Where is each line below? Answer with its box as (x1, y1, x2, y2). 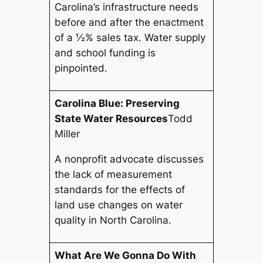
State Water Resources (55, 113, 168, 125)
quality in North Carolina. (55, 214, 172, 227)
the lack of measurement (55, 168, 173, 181)
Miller (55, 128, 80, 140)
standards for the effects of (55, 184, 186, 196)
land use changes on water (55, 199, 183, 211)
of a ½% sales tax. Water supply (55, 32, 206, 44)
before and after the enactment (55, 16, 204, 29)
